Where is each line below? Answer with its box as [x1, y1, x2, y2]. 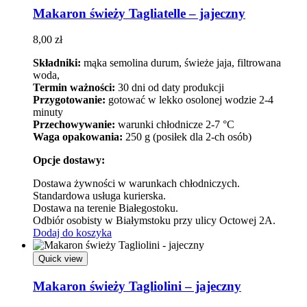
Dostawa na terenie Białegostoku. [33, 202, 178, 214]
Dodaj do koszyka [33, 227, 112, 239]
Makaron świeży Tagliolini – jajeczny [33, 279, 241, 294]
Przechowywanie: [33, 119, 115, 131]
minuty [33, 106, 63, 119]
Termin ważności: [33, 82, 115, 94]
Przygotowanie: [33, 94, 106, 106]
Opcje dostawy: [33, 154, 105, 167]
